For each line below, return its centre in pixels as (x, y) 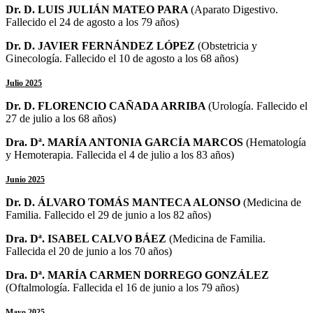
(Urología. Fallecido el (258, 105)
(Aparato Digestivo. (234, 9)
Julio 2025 (24, 83)
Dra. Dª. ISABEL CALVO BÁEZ (87, 238)
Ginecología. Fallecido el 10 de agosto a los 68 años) (122, 58)
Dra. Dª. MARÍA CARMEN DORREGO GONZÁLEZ (137, 275)
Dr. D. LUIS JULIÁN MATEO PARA (98, 9)
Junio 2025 (25, 179)
